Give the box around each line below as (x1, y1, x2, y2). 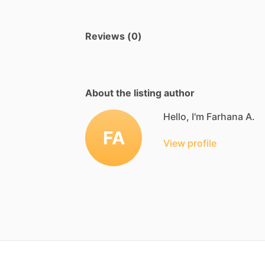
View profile (163, 137, 216, 149)
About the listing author (85, 86, 195, 99)
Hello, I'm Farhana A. (163, 110, 255, 122)
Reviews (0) (85, 30, 142, 42)
